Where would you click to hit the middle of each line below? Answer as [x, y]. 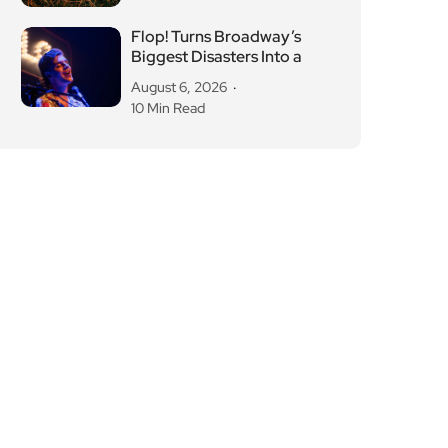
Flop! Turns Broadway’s [216, 37]
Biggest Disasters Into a [216, 57]
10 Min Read [168, 108]
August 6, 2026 [179, 87]
